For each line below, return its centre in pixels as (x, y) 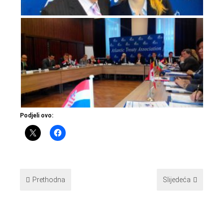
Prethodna (49, 180)
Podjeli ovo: (37, 115)
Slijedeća (177, 180)
